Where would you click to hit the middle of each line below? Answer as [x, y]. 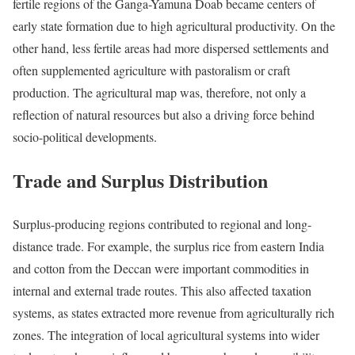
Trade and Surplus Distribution [140, 180]
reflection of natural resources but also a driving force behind [164, 115]
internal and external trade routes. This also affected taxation [162, 290]
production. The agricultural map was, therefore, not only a [159, 93]
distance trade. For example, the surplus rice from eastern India [168, 246]
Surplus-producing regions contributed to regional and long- [162, 223]
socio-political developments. [85, 137]
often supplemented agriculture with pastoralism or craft [151, 71]
